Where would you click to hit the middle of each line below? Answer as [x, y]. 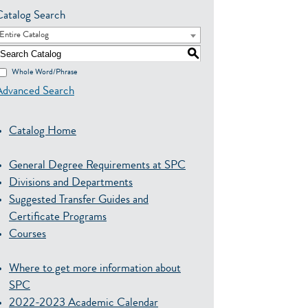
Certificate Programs [58, 218]
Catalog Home [43, 132]
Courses [27, 235]
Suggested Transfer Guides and [79, 200]
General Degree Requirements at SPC [97, 166]
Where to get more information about [95, 269]
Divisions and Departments [71, 183]
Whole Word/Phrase [44, 73]
